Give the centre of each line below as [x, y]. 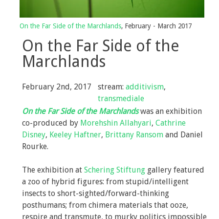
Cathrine [171, 123]
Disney [34, 135]
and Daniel [183, 135]
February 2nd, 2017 [57, 87]
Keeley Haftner [75, 135]
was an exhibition [170, 111]
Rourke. [35, 147]
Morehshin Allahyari [116, 123]
